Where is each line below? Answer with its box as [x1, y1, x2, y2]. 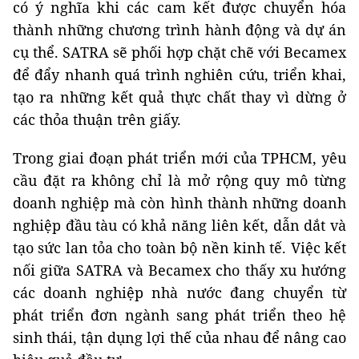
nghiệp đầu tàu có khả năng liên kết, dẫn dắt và [13, 215, 346, 235]
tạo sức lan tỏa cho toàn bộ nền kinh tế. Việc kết [13, 237, 346, 257]
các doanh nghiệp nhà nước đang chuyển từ [13, 282, 346, 302]
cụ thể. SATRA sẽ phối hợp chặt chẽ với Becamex [13, 42, 346, 62]
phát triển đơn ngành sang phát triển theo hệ [13, 305, 346, 325]
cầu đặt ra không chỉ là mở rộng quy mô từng [13, 170, 346, 190]
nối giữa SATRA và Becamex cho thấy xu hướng [13, 260, 346, 280]
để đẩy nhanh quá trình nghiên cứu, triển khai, [13, 64, 346, 84]
